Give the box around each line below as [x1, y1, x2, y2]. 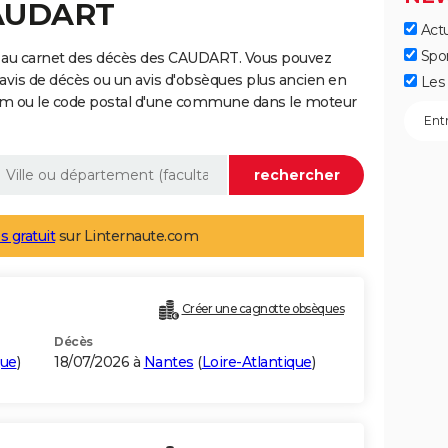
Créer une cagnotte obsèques [181, 301, 344, 317]
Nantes [143, 353, 194, 372]
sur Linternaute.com [55, 227, 198, 246]
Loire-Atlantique [201, 353, 312, 372]
